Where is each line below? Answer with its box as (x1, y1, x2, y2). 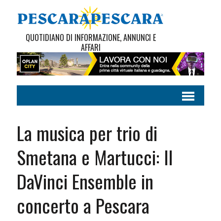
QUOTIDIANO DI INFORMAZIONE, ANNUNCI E (25, 32, 156, 43)
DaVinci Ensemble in (16, 167, 153, 195)
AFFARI (80, 41, 101, 53)
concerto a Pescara (16, 191, 149, 220)
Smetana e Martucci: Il (16, 143, 173, 171)
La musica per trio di (16, 119, 157, 147)
